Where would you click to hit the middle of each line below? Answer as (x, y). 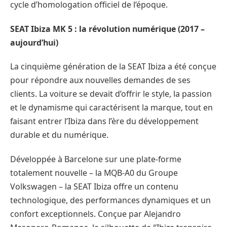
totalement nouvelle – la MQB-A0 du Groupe (94, 173)
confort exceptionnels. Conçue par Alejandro (96, 214)
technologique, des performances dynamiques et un (110, 200)
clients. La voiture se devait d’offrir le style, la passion (111, 94)
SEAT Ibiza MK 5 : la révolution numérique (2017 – (107, 29)
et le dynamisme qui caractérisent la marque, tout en (111, 108)
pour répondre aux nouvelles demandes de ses (100, 80)
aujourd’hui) (34, 42)
